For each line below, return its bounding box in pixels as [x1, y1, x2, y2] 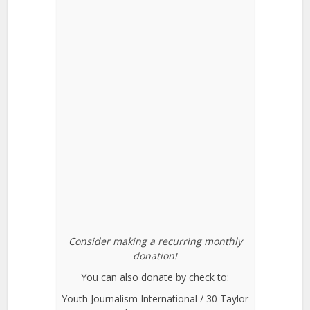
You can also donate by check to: [81, 270, 229, 284]
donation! [133, 248, 177, 262]
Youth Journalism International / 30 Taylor [62, 291, 248, 305]
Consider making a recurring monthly [68, 234, 242, 248]
